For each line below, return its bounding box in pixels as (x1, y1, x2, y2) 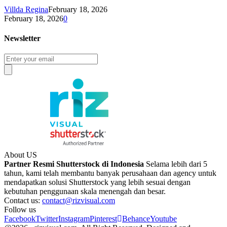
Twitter (35, 214, 58, 223)
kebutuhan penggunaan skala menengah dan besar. (4, 187, 166, 196)
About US (4, 150, 37, 160)
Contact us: (4, 196, 42, 205)
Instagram (58, 214, 90, 223)
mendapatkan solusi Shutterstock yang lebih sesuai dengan (4, 178, 191, 187)
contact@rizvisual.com (42, 196, 115, 205)
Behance (122, 214, 150, 223)
